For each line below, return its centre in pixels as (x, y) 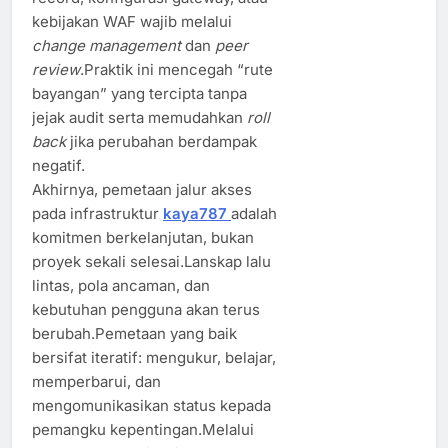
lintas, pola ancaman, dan (121, 285)
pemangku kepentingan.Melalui (143, 429)
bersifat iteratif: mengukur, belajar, (154, 357)
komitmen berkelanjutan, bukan (143, 237)
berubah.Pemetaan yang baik (134, 333)
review (56, 69)
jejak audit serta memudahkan (139, 117)
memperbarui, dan (96, 381)
